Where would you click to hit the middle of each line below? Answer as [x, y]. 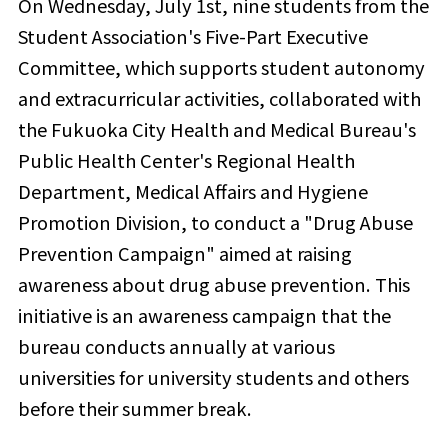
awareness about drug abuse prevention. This [213, 284]
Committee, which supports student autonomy [221, 67]
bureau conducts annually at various [176, 346]
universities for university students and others [213, 377]
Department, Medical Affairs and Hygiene [192, 191]
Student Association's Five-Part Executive [192, 36]
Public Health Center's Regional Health [186, 160]
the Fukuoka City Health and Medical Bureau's [216, 129]
